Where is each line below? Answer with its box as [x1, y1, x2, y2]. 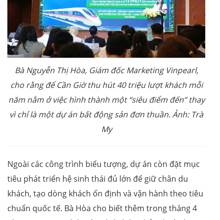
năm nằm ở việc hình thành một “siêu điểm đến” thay [8, 94, 205, 106]
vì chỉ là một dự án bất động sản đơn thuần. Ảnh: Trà [9, 109, 203, 120]
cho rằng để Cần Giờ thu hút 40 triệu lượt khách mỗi [10, 80, 203, 91]
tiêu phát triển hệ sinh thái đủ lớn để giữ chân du [7, 173, 188, 185]
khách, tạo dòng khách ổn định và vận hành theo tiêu [7, 188, 203, 199]
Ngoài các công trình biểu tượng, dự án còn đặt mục [7, 159, 200, 170]
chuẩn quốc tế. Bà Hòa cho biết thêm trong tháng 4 [7, 203, 197, 214]
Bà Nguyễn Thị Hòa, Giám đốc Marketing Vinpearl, [14, 65, 198, 76]
